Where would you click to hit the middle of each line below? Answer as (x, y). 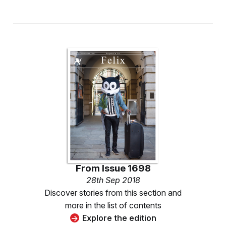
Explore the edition (119, 218)
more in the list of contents (113, 205)
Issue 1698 (126, 168)
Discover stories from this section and (113, 192)
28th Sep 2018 (113, 180)
